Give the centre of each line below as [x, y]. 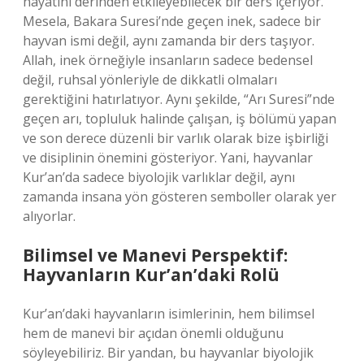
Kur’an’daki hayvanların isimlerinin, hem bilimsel [169, 314]
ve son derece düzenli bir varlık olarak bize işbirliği [175, 138]
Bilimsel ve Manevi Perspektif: [155, 255]
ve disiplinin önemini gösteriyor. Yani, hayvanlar [168, 158]
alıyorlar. [49, 216]
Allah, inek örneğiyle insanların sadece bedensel [168, 60]
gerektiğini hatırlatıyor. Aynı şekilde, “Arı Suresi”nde [179, 99]
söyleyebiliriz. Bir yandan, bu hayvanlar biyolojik [168, 353]
